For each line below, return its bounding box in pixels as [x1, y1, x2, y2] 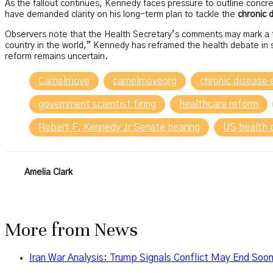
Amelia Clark [24, 168, 73, 177]
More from [5, 218, 94, 241]
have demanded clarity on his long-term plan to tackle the [5, 10, 238, 19]
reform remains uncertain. [5, 52, 108, 61]
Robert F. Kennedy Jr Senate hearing [38, 122, 200, 132]
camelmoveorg [113, 76, 177, 86]
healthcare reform [179, 99, 258, 109]
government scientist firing [38, 99, 156, 109]
